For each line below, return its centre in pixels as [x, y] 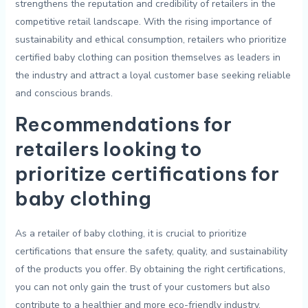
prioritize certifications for [147, 174]
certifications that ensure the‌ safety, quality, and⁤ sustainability [151, 251]
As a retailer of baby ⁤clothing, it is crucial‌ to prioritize [131, 233]
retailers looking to [108, 149]
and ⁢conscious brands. [64, 93]
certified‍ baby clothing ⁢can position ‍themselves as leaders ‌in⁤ [147, 58]
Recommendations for [123, 124]
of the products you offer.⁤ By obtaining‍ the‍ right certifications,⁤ [150, 269]
